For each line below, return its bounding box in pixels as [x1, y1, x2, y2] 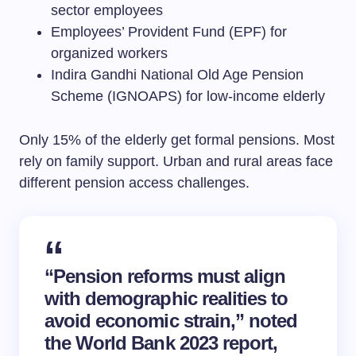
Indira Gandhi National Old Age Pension [51, 67, 304, 83]
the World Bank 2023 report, [44, 332, 278, 354]
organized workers [51, 45, 168, 61]
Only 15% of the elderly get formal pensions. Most [19, 132, 335, 148]
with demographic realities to [44, 288, 288, 309]
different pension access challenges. [19, 175, 250, 191]
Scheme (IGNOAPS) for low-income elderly [51, 88, 325, 104]
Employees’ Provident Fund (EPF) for [51, 24, 287, 40]
